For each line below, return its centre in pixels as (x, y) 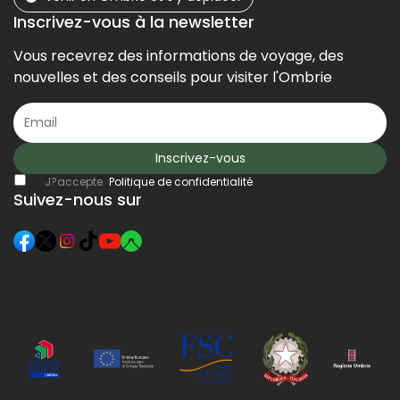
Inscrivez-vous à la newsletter (134, 22)
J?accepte (75, 182)
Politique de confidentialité (180, 182)
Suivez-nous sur (78, 200)
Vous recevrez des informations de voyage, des (179, 56)
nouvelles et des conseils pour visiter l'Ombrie (173, 77)
